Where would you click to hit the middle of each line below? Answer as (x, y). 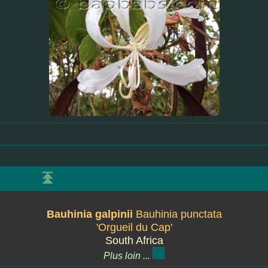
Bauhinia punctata (179, 214)
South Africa (134, 240)
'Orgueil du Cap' (134, 227)
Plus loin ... (128, 256)
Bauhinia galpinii (91, 214)
